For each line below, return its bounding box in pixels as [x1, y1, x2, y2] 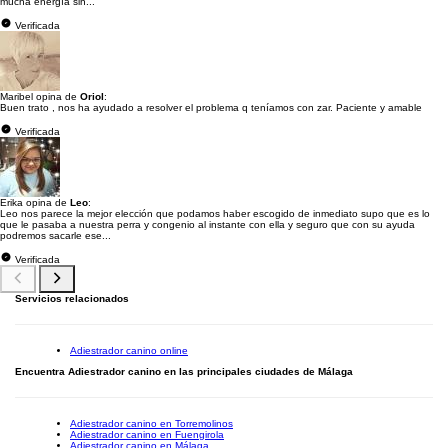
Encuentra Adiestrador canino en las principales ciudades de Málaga [15, 366, 353, 377]
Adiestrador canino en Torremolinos [70, 418, 233, 429]
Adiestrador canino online [70, 345, 188, 356]
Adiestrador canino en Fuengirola [70, 429, 224, 440]
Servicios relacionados [15, 293, 129, 304]
